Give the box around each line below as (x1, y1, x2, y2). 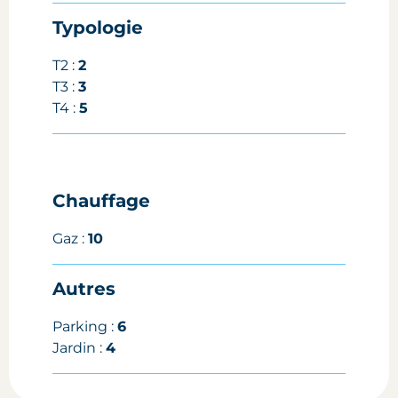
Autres (52, 277, 116, 299)
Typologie (52, 16, 144, 38)
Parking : (52, 317, 118, 335)
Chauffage (52, 189, 151, 211)
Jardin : (52, 338, 107, 356)
